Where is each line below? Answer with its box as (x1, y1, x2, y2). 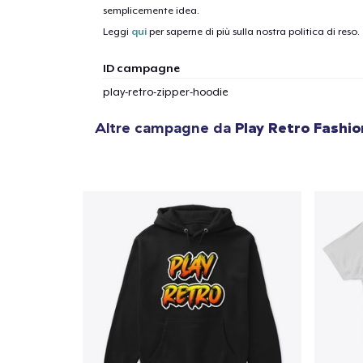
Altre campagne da (95, 118, 235, 138)
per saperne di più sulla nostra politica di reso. (146, 26, 360, 37)
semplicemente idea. (102, 5, 199, 16)
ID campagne (102, 62, 180, 75)
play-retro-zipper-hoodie (102, 86, 228, 98)
